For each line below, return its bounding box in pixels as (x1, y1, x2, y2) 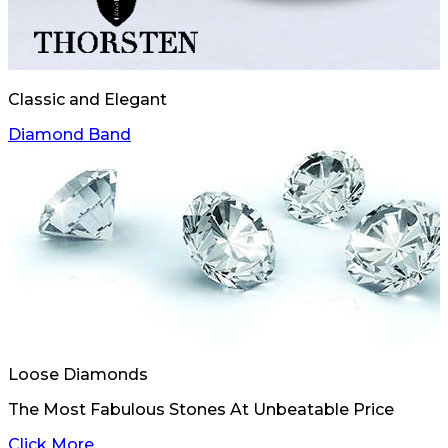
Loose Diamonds (8, 365, 148, 384)
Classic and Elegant (8, 90, 167, 109)
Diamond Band (8, 125, 131, 144)
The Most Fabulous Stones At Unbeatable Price (8, 400, 394, 419)
